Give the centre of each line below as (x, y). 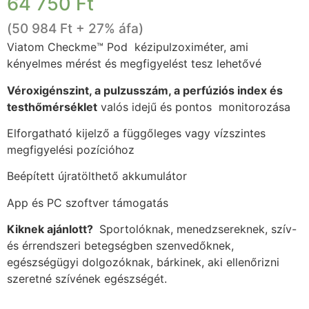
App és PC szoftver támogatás (88, 202)
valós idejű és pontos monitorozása (194, 107)
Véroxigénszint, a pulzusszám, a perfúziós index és (145, 90)
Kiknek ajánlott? (51, 229)
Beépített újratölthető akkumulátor (97, 176)
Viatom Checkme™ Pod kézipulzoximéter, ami (128, 47)
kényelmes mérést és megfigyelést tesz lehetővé (134, 64)
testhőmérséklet (52, 107)
